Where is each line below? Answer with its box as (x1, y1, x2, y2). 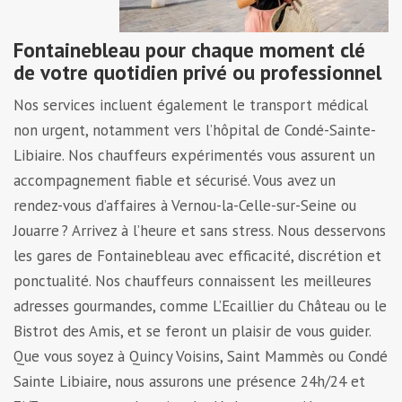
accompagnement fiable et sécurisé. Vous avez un (13, 170, 336, 190)
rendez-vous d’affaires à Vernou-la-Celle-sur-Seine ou (13, 195, 356, 215)
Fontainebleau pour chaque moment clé (13, 36, 365, 63)
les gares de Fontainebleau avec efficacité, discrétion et (13, 245, 381, 266)
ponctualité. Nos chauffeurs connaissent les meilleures (13, 270, 371, 291)
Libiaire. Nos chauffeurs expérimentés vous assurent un (13, 144, 375, 165)
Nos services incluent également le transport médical (13, 94, 368, 115)
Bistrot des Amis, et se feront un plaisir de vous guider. (13, 320, 371, 341)
